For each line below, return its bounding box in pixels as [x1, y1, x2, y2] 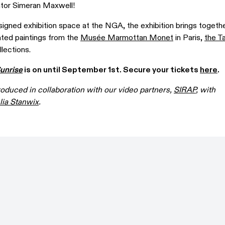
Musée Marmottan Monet [80, 32, 173, 43]
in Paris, [173, 32, 204, 43]
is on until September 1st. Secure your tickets [24, 64, 200, 75]
